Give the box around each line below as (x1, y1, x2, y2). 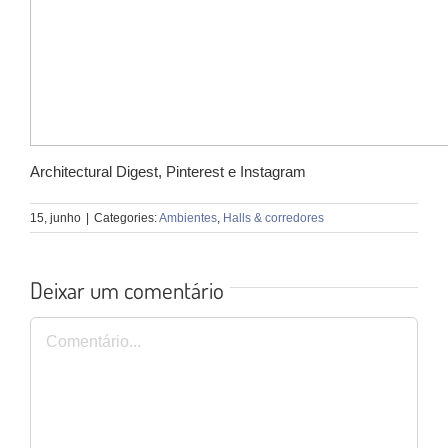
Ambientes (159, 211, 217, 226)
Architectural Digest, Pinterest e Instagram (30, 163, 306, 181)
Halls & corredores (223, 211, 324, 226)
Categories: (94, 211, 159, 226)
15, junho (30, 211, 81, 226)
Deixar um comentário (30, 275, 224, 305)
